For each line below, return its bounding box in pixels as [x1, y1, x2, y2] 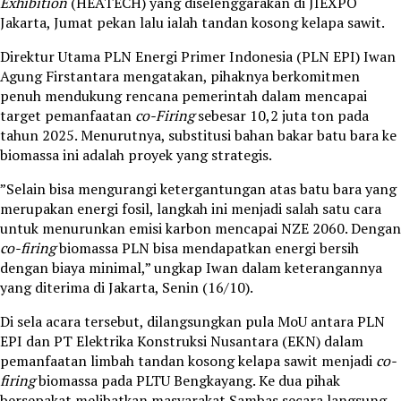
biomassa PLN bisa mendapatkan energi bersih [55, 238, 359, 259]
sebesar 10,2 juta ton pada [194, 106, 369, 126]
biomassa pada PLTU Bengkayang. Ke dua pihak [35, 371, 340, 391]
